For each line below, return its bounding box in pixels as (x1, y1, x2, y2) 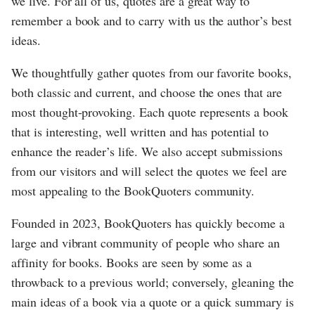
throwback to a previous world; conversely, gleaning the (11, 273, 294, 290)
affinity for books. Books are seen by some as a (11, 253, 252, 271)
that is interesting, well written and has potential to (11, 122, 269, 140)
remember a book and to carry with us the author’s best (11, 11, 292, 29)
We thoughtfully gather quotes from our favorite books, (11, 63, 292, 81)
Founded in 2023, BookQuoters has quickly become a (11, 214, 285, 231)
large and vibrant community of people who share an (11, 233, 281, 251)
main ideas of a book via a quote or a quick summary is (11, 292, 294, 310)
